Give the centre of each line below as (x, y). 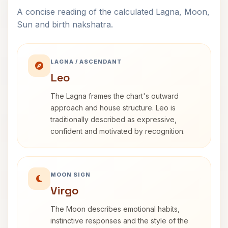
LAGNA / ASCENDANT (86, 62)
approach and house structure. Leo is (113, 108)
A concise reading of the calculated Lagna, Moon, (113, 12)
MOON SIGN (70, 175)
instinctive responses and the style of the (119, 221)
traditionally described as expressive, (113, 119)
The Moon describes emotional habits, (115, 209)
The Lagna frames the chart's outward (115, 96)
